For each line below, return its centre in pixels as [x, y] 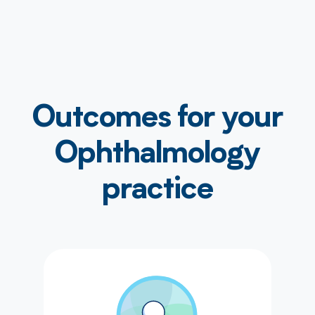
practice [157, 191]
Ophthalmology [157, 155]
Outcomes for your [157, 119]
